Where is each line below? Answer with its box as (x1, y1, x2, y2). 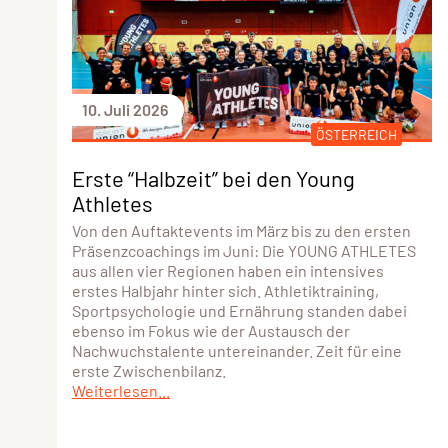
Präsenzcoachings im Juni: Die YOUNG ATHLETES (72, 240, 416, 260)
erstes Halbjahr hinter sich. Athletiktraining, (72, 280, 379, 300)
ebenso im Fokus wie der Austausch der (72, 320, 350, 340)
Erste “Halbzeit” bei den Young (72, 164, 355, 191)
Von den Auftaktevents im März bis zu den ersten (72, 220, 411, 240)
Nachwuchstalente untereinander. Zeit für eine (72, 340, 402, 360)
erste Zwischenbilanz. (72, 360, 226, 380)
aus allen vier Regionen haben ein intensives (72, 260, 384, 280)
